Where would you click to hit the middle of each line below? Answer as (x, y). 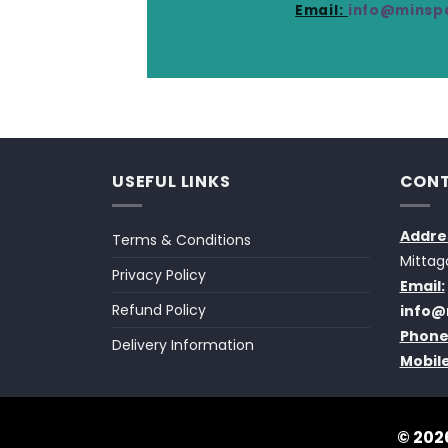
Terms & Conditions (181, 240)
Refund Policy (159, 310)
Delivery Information (183, 345)
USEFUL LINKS (171, 181)
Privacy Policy (159, 275)
